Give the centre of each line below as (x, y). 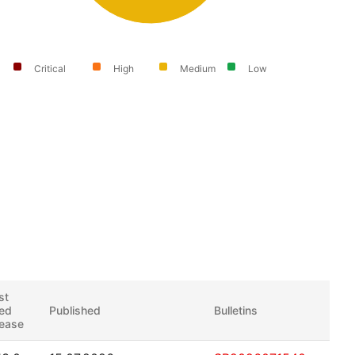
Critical (50, 69)
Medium (198, 69)
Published (75, 310)
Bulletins (236, 310)
